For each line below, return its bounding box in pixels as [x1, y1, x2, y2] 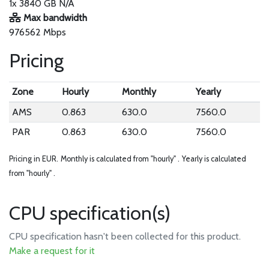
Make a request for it [9, 245, 95, 256]
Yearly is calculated [182, 154, 246, 163]
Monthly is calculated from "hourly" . [61, 154, 180, 163]
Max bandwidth [21, 12, 87, 23]
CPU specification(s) [9, 201, 171, 225]
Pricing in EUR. [9, 154, 58, 163]
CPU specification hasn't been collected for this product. [9, 231, 241, 242]
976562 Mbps [9, 26, 66, 38]
